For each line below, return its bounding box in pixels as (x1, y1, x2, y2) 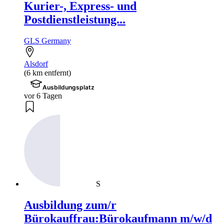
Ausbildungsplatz (42, 83, 95, 91)
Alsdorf (24, 59, 48, 68)
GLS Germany (24, 36, 71, 45)
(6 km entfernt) (24, 68, 71, 77)
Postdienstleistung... (24, 13, 125, 26)
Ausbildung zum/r (24, 198, 116, 211)
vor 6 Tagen (24, 91, 62, 100)
